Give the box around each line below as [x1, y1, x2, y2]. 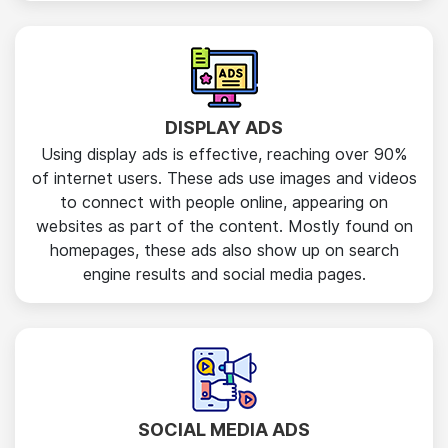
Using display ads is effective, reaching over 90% [41, 145, 407, 164]
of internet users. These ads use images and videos [31, 169, 417, 188]
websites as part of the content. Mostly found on [35, 217, 413, 236]
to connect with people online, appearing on [60, 193, 388, 212]
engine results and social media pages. [82, 265, 366, 284]
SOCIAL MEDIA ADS [138, 419, 310, 440]
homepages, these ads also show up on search [49, 241, 399, 260]
